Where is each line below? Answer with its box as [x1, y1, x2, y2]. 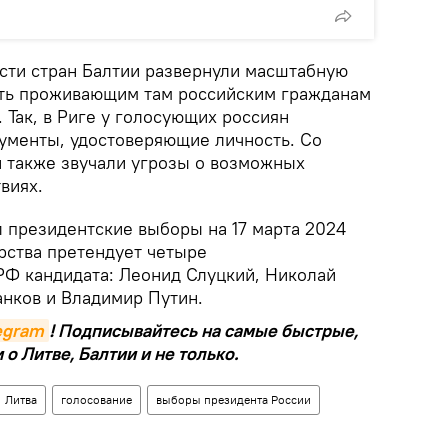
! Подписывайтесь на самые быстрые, [49, 319, 358, 343]
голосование [61, 392, 132, 408]
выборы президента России [156, 392, 311, 408]
